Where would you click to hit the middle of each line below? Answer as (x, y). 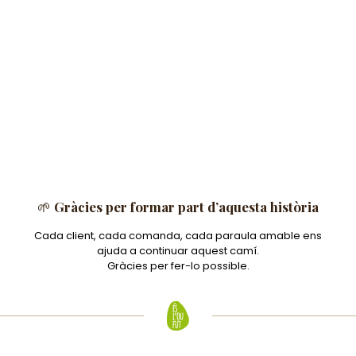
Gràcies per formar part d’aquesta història (186, 207)
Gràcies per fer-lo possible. (178, 266)
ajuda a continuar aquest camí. (178, 251)
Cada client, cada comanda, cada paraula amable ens (178, 236)
